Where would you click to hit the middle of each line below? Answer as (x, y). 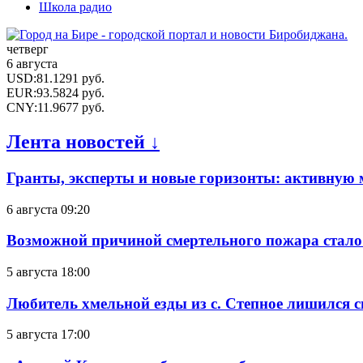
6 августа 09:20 (48, 209)
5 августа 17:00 (48, 335)
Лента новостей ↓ (83, 141)
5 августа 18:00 (48, 271)
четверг (28, 49)
